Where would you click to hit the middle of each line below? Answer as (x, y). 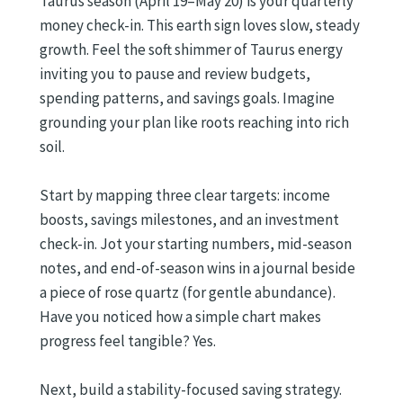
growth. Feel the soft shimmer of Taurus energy (191, 49)
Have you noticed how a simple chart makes (180, 317)
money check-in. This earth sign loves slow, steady (200, 25)
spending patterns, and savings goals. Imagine (187, 98)
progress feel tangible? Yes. (128, 341)
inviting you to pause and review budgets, (175, 73)
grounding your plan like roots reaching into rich (194, 122)
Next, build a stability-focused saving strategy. (191, 390)
